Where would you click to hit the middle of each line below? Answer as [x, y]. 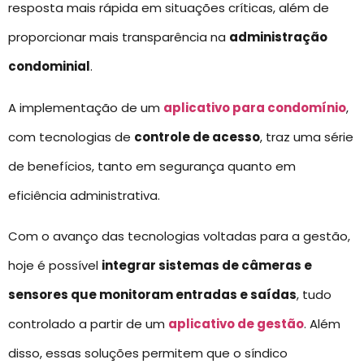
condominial [49, 67]
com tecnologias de [71, 136]
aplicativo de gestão [236, 324]
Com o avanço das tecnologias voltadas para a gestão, [179, 236]
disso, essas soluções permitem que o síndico [148, 353]
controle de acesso [197, 136]
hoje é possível [55, 266]
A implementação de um [86, 107]
